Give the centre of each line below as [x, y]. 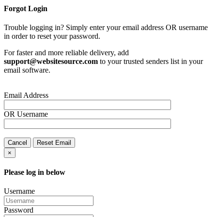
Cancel [17, 142]
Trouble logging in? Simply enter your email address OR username [106, 27]
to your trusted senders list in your [150, 61]
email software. [27, 70]
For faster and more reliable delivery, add [66, 52]
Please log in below [35, 172]
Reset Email [54, 142]
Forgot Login [26, 8]
